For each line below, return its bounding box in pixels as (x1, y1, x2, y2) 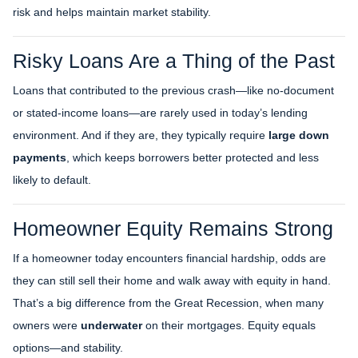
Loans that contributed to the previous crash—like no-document (13, 83, 334, 97)
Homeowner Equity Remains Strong (13, 217, 333, 240)
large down (268, 128, 329, 141)
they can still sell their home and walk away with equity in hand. (13, 273, 331, 287)
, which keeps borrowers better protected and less (66, 150, 319, 164)
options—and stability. (13, 340, 123, 354)
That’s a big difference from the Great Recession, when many (13, 296, 324, 309)
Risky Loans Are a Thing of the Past (13, 50, 335, 72)
